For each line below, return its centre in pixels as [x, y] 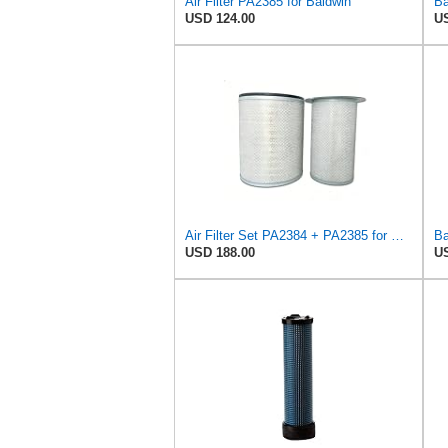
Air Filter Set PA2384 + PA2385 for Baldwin [397, 236]
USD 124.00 [220, 19]
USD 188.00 [220, 253]
